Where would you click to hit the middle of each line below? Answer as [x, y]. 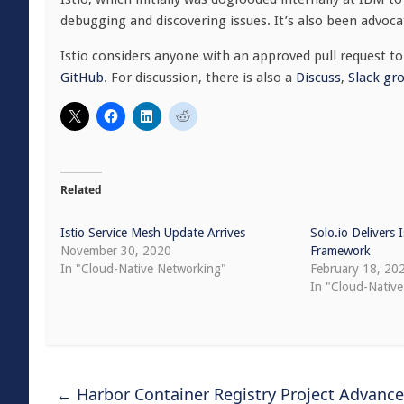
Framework [341, 251]
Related [81, 190]
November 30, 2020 [116, 251]
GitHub [82, 78]
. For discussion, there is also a [200, 78]
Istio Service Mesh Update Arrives [153, 233]
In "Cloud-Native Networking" [143, 269]
